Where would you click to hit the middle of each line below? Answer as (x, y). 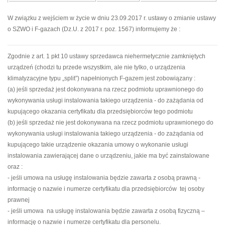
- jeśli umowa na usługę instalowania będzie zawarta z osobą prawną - (104, 178)
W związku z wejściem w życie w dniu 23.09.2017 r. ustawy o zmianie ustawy (112, 18)
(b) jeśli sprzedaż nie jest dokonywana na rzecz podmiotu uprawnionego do (110, 123)
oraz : (15, 167)
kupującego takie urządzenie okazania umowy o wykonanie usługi (98, 145)
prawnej (19, 200)
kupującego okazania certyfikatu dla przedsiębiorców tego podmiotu (100, 112)
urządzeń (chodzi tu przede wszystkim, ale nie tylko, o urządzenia (96, 68)
